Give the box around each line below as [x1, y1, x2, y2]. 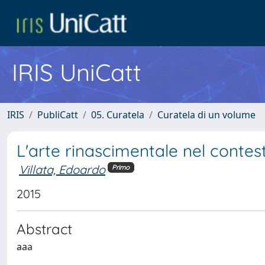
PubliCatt [37, 108, 78, 121]
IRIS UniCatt [12, 57, 141, 87]
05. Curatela [91, 108, 144, 121]
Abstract [17, 219, 72, 238]
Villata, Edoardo [19, 162, 105, 177]
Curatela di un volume [157, 108, 256, 121]
